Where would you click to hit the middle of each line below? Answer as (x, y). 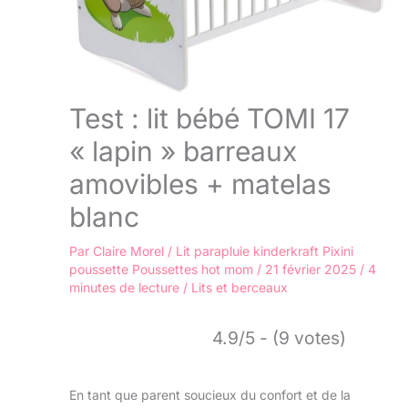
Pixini (338, 251)
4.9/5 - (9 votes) (279, 338)
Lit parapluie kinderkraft (247, 251)
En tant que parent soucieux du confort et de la (210, 395)
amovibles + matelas (200, 184)
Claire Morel (130, 251)
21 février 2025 (312, 270)
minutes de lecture (124, 288)
